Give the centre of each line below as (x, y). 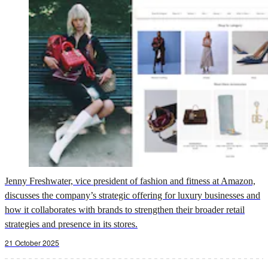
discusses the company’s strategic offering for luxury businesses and (133, 195)
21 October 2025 (32, 242)
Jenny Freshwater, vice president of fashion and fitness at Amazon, (130, 181)
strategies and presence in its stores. (71, 224)
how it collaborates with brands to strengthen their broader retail (125, 209)
